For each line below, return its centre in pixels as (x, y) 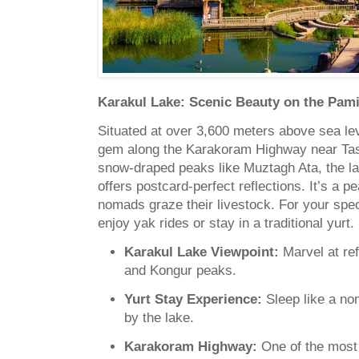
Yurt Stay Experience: (195, 300)
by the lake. (159, 318)
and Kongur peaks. (180, 270)
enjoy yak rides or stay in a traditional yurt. (226, 223)
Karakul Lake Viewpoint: (202, 252)
